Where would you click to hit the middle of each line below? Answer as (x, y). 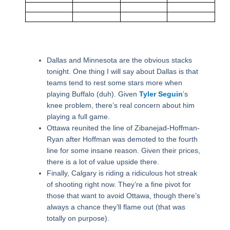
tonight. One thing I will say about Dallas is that (122, 72)
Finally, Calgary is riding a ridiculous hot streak (122, 173)
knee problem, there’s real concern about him (120, 106)
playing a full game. (78, 117)
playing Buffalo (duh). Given (93, 94)
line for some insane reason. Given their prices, (123, 151)
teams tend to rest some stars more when (114, 83)
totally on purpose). (78, 218)
